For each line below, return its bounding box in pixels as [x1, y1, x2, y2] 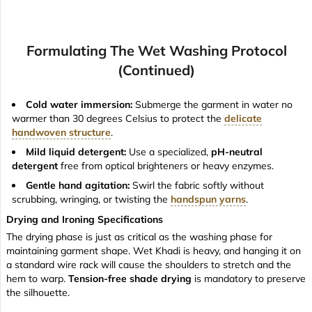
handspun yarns [171, 192, 246, 205]
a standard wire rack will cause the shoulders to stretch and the [6, 258, 291, 271]
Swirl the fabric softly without [130, 178, 264, 192]
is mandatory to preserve [192, 272, 306, 285]
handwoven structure [12, 125, 111, 139]
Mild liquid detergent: [26, 145, 126, 158]
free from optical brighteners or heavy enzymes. [58, 159, 274, 172]
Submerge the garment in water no [132, 97, 292, 111]
